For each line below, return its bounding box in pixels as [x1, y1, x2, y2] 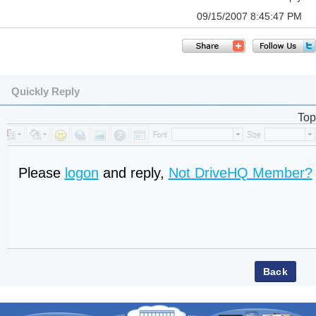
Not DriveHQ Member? [168, 165, 312, 181]
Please [18, 165, 65, 181]
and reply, [98, 165, 169, 181]
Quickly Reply [11, 85, 80, 97]
